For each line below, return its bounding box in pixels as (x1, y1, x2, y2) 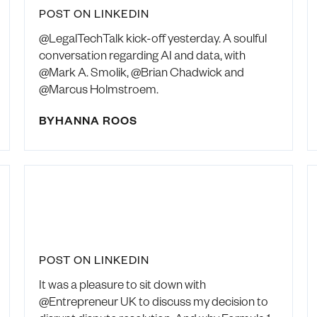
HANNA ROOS (54, 113, 137, 128)
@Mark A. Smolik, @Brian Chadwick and (38, 64, 244, 80)
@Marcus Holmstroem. (38, 81, 158, 97)
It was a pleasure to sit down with (38, 276, 206, 292)
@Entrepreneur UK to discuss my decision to (38, 293, 268, 309)
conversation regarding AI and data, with (38, 47, 246, 63)
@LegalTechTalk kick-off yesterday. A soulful (38, 30, 267, 46)
